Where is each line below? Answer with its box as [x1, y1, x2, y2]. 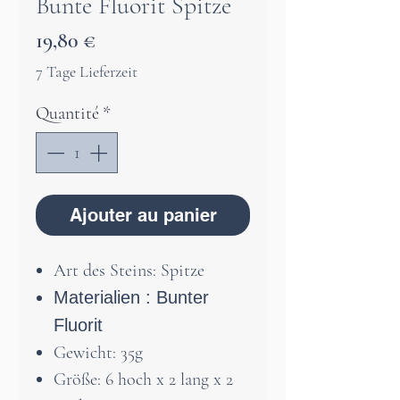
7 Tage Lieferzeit [36, 62, 137, 82]
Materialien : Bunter [54, 287, 209, 308]
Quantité [36, 103, 99, 125]
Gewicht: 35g [54, 342, 143, 364]
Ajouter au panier [69, 204, 217, 227]
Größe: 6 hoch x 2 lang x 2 [54, 369, 233, 391]
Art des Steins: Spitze [54, 260, 204, 282]
